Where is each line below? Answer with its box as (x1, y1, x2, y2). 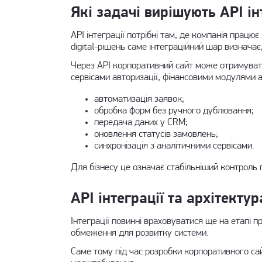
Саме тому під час (70, 247, 145, 257)
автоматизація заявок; (94, 94, 184, 104)
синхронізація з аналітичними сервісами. (94, 141, 254, 151)
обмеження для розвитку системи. (70, 228, 208, 238)
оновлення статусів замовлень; (94, 129, 218, 139)
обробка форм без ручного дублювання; (94, 106, 254, 116)
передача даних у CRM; (94, 118, 188, 127)
